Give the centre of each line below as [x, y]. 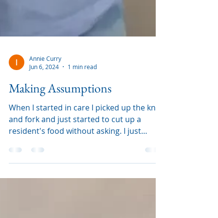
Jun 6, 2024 [44, 132]
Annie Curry [45, 124]
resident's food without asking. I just [75, 197]
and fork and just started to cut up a [75, 185]
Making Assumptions [60, 154]
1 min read [82, 132]
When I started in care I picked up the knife [87, 173]
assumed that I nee [44, 208]
